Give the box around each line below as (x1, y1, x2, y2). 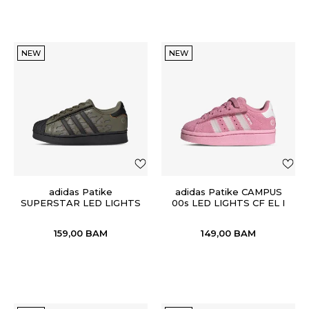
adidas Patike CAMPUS (175, 186, 282, 197)
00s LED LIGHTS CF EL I (172, 197, 285, 208)
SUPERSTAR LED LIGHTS (21, 197, 141, 208)
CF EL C (63, 208, 99, 219)
